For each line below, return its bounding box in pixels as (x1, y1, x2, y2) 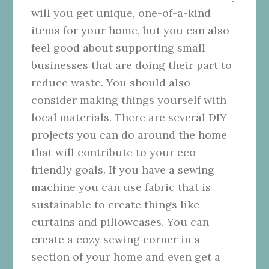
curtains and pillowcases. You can (31, 214, 210, 229)
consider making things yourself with (31, 92, 227, 107)
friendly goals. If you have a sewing (31, 162, 215, 177)
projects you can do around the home (31, 127, 228, 142)
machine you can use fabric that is (31, 180, 211, 194)
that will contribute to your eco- (31, 145, 201, 159)
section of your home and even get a (31, 249, 221, 264)
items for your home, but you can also (31, 23, 230, 37)
